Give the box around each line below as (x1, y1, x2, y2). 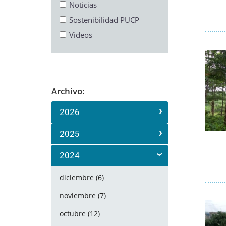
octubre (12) (60, 209, 100, 218)
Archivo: (51, 85, 85, 97)
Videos (69, 30, 92, 40)
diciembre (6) (60, 173, 104, 182)
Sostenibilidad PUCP (69, 15, 139, 25)
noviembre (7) (60, 191, 106, 200)
